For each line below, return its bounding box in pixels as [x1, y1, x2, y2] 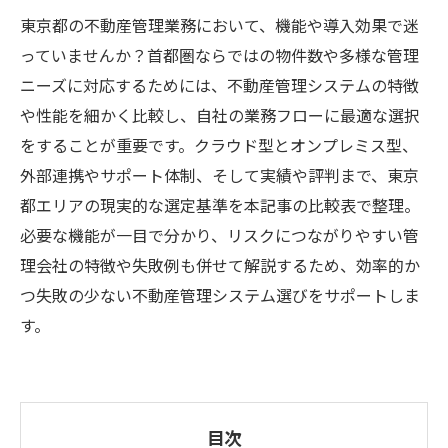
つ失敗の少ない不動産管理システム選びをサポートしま [20, 287, 420, 306]
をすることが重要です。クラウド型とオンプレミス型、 [20, 137, 418, 156]
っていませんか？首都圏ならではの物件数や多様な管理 [20, 47, 419, 66]
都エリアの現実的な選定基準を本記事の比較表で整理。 [20, 197, 420, 216]
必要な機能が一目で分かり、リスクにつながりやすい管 [20, 227, 419, 246]
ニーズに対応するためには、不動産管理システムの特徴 [20, 77, 419, 96]
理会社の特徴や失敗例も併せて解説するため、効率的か [20, 257, 420, 276]
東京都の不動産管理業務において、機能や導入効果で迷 [20, 17, 419, 36]
